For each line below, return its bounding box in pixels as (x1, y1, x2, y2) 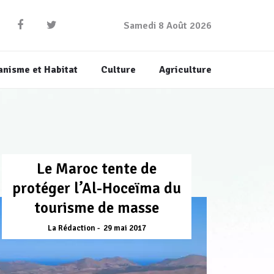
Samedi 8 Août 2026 (124, 20, 212, 32)
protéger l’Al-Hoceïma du (12, 179, 181, 198)
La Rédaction (47, 223, 95, 234)
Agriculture (158, 64, 212, 76)
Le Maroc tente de (37, 159, 157, 179)
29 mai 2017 (103, 223, 146, 234)
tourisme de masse (34, 198, 159, 218)
